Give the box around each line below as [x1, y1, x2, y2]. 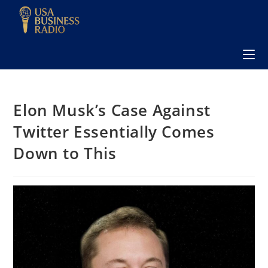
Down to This [13, 142, 117, 164]
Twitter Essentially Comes [13, 120, 215, 142]
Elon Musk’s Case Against [13, 99, 211, 121]
